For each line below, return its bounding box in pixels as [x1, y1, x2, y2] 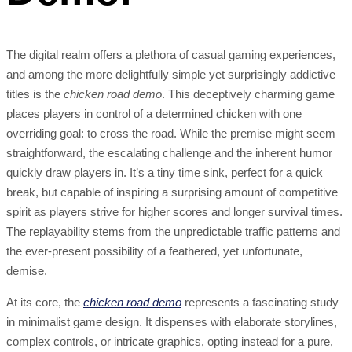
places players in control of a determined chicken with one [6, 107, 302, 121]
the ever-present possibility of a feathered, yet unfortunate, [6, 244, 302, 258]
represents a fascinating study [181, 295, 339, 310]
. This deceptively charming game [162, 87, 335, 101]
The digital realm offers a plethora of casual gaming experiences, [6, 48, 335, 62]
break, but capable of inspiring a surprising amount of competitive [6, 185, 338, 200]
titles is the [6, 87, 64, 101]
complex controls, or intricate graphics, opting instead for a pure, [6, 335, 333, 349]
